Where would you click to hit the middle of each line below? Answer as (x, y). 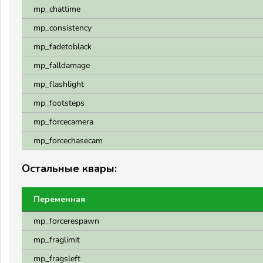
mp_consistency (63, 28)
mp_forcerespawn (66, 221)
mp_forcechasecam (68, 141)
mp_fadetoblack (63, 47)
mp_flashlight (59, 84)
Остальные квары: (69, 168)
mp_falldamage (62, 65)
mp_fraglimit (57, 240)
